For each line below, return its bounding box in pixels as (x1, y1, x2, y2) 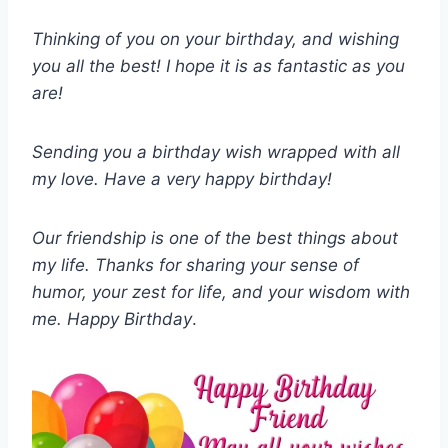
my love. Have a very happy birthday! (32, 169, 332, 190)
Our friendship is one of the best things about (32, 228, 398, 249)
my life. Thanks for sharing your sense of (32, 255, 359, 276)
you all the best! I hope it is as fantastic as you (32, 56, 405, 77)
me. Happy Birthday (32, 309, 192, 330)
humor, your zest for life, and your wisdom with (32, 282, 410, 303)
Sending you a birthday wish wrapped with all (32, 142, 400, 163)
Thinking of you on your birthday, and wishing (32, 29, 399, 50)
